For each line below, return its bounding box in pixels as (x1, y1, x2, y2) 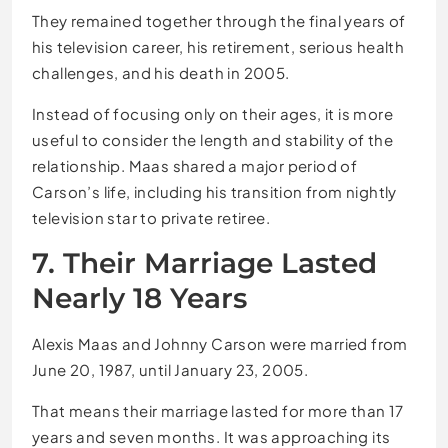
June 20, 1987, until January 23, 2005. (32, 359, 309, 379)
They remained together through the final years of (32, 10, 406, 30)
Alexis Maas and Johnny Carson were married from (32, 333, 408, 353)
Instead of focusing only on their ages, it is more (32, 103, 393, 123)
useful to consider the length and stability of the (32, 129, 393, 149)
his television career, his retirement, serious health (32, 36, 405, 56)
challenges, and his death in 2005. (32, 62, 290, 82)
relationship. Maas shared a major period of (32, 155, 358, 175)
